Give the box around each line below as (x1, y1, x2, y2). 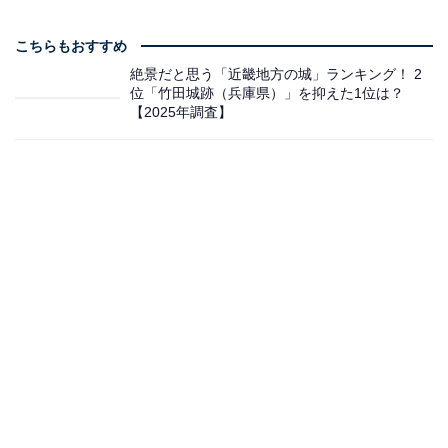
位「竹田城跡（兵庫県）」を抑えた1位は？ (130, 84, 404, 101)
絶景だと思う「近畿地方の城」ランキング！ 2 (130, 65, 422, 82)
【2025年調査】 (130, 103, 232, 120)
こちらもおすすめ (15, 37, 127, 54)
